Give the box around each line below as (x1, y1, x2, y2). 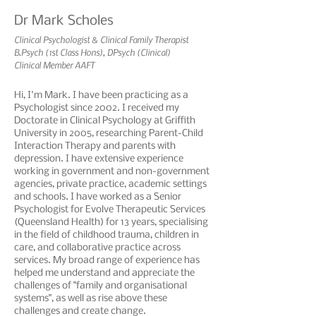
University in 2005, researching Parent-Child (14, 128, 203, 139)
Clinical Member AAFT (14, 59, 95, 71)
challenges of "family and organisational (14, 281, 187, 291)
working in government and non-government (14, 166, 209, 177)
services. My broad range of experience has (14, 255, 200, 266)
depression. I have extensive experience (14, 154, 183, 164)
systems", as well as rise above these (14, 293, 167, 304)
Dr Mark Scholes (14, 14, 114, 28)
